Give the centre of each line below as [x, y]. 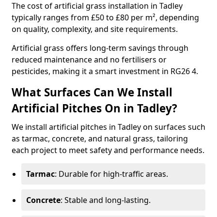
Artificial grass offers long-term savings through [100, 48]
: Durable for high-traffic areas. [111, 174]
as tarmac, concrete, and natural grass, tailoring [100, 139]
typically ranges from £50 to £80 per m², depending [105, 17]
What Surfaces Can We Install [92, 92]
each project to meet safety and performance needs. [108, 150]
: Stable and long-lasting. [106, 200]
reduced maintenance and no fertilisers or [89, 60]
